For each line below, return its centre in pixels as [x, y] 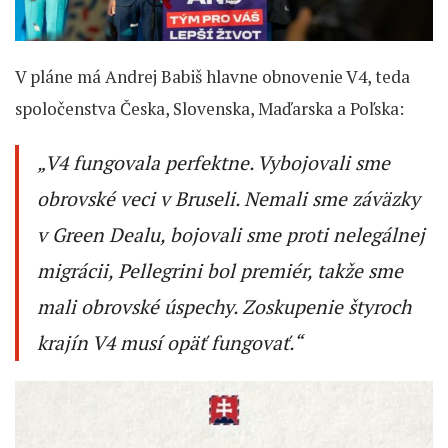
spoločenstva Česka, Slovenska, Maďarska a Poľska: [209, 109]
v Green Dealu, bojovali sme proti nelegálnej [231, 235]
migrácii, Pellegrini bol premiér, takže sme [220, 271]
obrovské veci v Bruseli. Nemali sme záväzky [228, 199]
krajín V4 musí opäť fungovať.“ [169, 343]
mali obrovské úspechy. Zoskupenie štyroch [224, 307]
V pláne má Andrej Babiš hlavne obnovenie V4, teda [212, 77]
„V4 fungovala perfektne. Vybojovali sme [213, 163]
